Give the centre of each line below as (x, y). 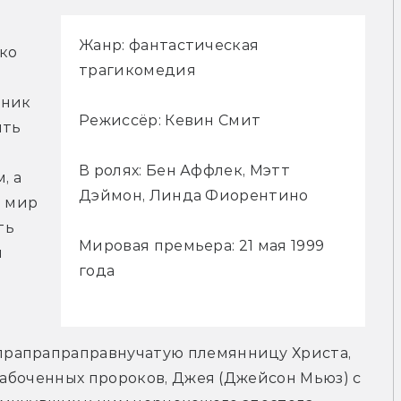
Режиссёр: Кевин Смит (170, 120)
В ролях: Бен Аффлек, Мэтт (185, 170)
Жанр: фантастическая (169, 45)
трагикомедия (137, 70)
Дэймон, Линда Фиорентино (194, 195)
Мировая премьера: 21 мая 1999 (202, 245)
